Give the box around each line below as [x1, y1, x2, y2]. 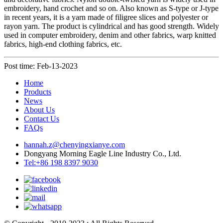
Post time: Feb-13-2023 [4, 61, 78, 70]
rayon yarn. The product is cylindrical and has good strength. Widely [4, 21, 219, 30]
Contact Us [24, 114, 59, 123]
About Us [24, 105, 55, 114]
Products [24, 87, 51, 96]
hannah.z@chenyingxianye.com [24, 140, 125, 149]
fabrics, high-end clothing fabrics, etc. [4, 39, 122, 48]
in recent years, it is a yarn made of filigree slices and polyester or [4, 12, 208, 21]
